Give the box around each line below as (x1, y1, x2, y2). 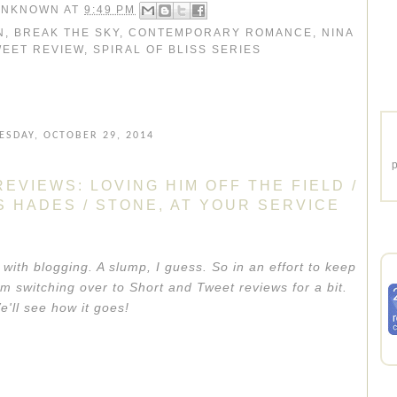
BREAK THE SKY (13, 26, 120, 39)
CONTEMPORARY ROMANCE (128, 26, 313, 39)
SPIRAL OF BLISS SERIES (93, 43, 261, 56)
